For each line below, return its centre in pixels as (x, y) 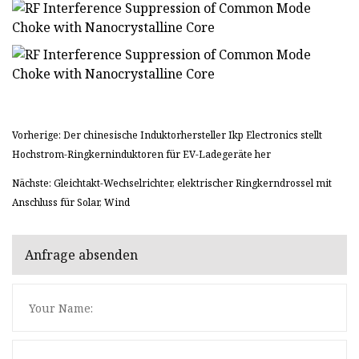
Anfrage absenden (81, 254)
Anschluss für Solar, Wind (71, 203)
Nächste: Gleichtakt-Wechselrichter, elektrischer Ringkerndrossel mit (172, 184)
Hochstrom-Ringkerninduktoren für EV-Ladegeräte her (141, 155)
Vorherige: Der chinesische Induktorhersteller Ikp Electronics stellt (167, 135)
